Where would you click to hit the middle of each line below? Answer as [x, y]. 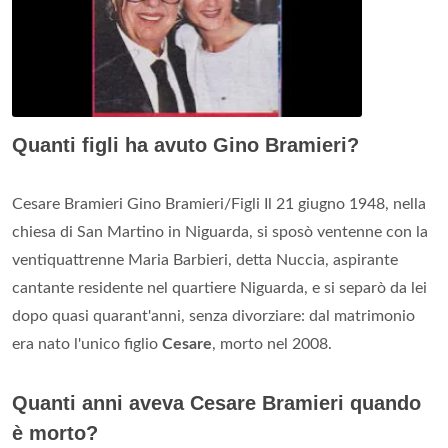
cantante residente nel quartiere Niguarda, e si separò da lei [219, 288]
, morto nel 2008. [272, 344]
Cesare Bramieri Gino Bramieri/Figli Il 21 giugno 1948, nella [219, 204]
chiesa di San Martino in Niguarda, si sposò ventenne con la [220, 232]
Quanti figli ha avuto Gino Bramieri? [185, 145]
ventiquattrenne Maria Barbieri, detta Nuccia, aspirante [205, 260]
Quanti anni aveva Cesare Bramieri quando [216, 403]
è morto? [55, 433]
